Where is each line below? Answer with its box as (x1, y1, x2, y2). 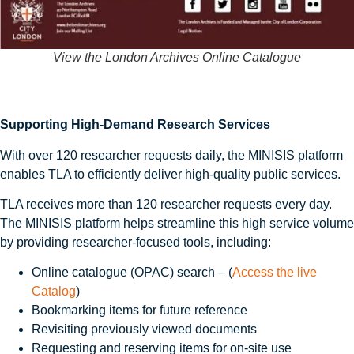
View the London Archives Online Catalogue (53, 50, 301, 64)
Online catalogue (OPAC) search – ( (32, 265, 232, 280)
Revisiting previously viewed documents (32, 322, 257, 337)
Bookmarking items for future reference (32, 303, 247, 318)
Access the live (232, 265, 317, 280)
